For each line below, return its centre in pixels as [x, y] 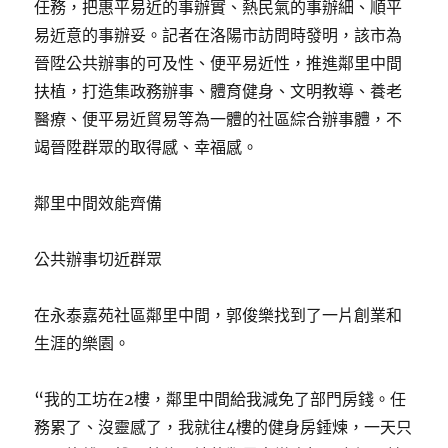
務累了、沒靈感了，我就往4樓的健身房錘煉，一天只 [223, 427]
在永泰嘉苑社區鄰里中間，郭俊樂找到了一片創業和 [218, 315]
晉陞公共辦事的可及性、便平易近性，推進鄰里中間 [218, 63]
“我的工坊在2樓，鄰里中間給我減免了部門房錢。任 [220, 399]
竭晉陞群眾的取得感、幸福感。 [146, 147]
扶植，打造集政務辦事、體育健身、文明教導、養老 [218, 91]
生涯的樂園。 [82, 343]
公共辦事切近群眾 [98, 259]
